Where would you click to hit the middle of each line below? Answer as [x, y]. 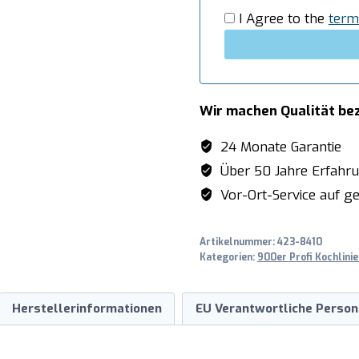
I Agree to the [281, 18]
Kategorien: [228, 257]
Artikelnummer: [238, 242]
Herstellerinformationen [87, 309]
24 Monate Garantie [279, 147]
